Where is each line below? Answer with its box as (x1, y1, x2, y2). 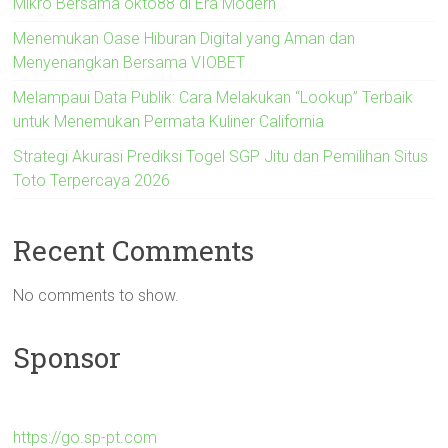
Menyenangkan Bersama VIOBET (13, 52, 246, 72)
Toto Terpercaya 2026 (13, 170, 171, 190)
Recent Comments (13, 231, 255, 269)
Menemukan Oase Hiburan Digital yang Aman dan (13, 28, 356, 48)
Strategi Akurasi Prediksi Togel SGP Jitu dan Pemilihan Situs (13, 146, 429, 166)
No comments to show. (13, 285, 180, 305)
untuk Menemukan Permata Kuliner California (13, 111, 325, 131)
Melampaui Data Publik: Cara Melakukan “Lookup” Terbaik (13, 87, 414, 107)
